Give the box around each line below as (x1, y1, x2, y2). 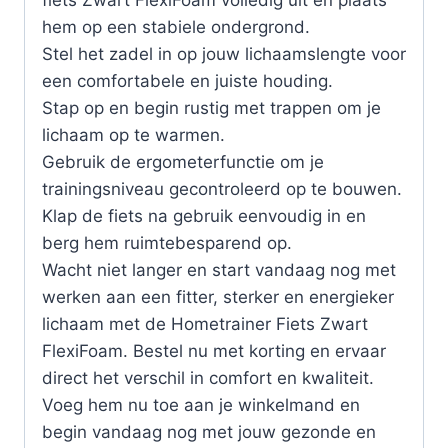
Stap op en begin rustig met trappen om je (42, 98, 381, 119)
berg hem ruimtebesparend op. (42, 233, 292, 254)
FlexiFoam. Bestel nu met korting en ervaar (42, 341, 386, 362)
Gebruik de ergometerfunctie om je (42, 152, 324, 173)
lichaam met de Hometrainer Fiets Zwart (42, 314, 368, 335)
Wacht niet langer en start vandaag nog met (42, 260, 396, 281)
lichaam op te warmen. (42, 125, 225, 146)
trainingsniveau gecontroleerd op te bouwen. (42, 179, 402, 200)
